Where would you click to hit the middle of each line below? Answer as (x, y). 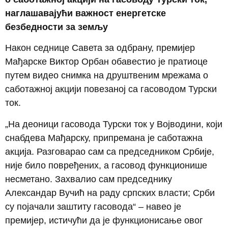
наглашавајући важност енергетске (85, 13)
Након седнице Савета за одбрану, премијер (100, 48)
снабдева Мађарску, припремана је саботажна (104, 138)
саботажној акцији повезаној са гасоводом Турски (111, 89)
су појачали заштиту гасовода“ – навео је (93, 206)
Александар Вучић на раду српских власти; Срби (110, 193)
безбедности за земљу (56, 27)
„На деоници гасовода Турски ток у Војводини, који (114, 124)
